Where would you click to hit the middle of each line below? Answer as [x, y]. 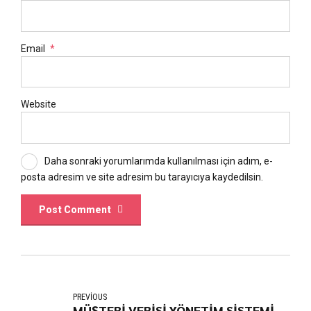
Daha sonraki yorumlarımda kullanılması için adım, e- [158, 161]
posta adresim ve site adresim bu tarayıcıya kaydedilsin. [142, 177]
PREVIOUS [90, 297]
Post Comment [75, 210]
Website [39, 104]
